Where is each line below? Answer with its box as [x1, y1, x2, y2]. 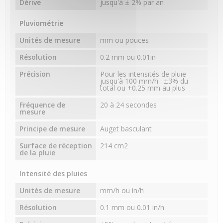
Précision [19, 69, 50, 79]
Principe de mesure [19, 124, 85, 134]
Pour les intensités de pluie [100, 69, 187, 79]
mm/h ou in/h [100, 186, 144, 196]
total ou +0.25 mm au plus [100, 83, 186, 93]
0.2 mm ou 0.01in [100, 52, 156, 62]
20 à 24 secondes [100, 100, 157, 110]
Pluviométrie [19, 18, 63, 28]
